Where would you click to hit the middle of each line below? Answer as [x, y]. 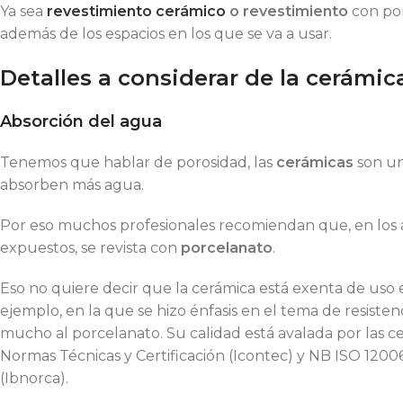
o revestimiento [287, 11]
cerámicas [317, 162]
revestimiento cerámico [136, 11]
